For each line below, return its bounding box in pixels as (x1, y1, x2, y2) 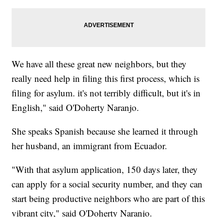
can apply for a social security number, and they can (12, 177, 203, 190)
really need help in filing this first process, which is (12, 72, 200, 84)
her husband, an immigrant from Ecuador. (12, 139, 168, 152)
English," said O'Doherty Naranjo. (12, 101, 139, 113)
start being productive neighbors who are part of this (12, 192, 205, 204)
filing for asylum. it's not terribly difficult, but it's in (12, 86, 201, 99)
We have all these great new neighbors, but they (12, 57, 187, 70)
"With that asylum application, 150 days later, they (12, 163, 198, 175)
